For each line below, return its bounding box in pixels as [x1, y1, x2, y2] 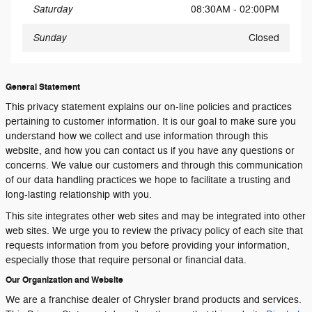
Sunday [33, 31, 66, 44]
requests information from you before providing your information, [6, 240, 290, 251]
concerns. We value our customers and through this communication [6, 159, 303, 171]
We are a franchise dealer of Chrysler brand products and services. [6, 294, 302, 306]
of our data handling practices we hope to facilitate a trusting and [6, 174, 290, 186]
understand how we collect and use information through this [6, 130, 268, 142]
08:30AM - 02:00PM [191, 3, 279, 15]
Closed [249, 32, 279, 44]
